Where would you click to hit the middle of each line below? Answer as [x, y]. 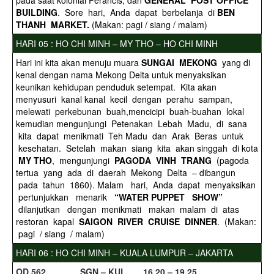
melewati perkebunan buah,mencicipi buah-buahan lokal [131, 111]
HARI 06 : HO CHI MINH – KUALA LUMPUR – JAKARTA [124, 253]
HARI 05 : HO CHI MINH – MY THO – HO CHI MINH [117, 43]
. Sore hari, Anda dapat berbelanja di [137, 12]
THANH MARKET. [54, 24]
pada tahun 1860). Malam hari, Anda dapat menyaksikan [137, 185]
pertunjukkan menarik [65, 197]
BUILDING [37, 12]
